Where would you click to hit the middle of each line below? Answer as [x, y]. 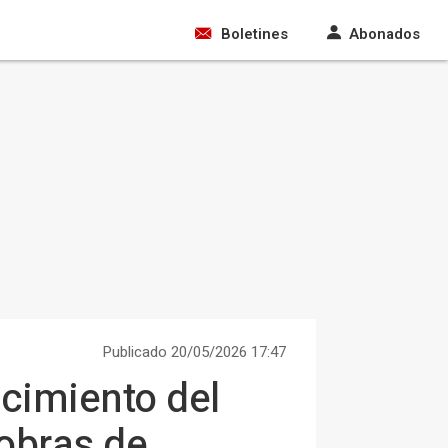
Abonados [384, 34]
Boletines [254, 34]
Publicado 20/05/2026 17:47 [194, 352]
